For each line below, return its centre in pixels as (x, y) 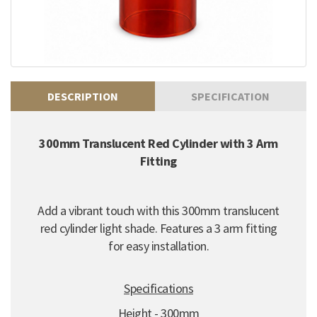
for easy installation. (158, 246)
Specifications (158, 288)
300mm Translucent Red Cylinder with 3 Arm (158, 143)
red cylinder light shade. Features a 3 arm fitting (158, 228)
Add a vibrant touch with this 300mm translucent (158, 210)
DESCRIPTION (82, 96)
